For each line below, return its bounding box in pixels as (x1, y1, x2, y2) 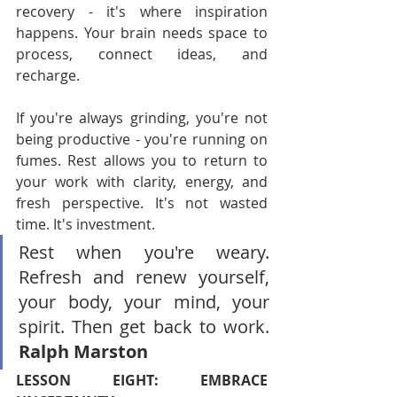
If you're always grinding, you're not (16, 108, 268, 128)
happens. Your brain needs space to (16, 23, 268, 43)
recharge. (16, 66, 80, 85)
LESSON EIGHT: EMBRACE (16, 370, 268, 390)
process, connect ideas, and (16, 44, 268, 64)
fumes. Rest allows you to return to (16, 151, 268, 170)
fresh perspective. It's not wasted (16, 193, 268, 213)
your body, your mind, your (19, 290, 269, 314)
